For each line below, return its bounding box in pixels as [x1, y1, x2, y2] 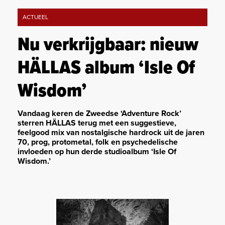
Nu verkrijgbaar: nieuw [18, 33, 198, 58]
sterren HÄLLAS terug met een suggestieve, [18, 118, 176, 129]
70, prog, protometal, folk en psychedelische [18, 137, 178, 148]
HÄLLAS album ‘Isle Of [18, 56, 195, 81]
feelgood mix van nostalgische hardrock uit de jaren [18, 128, 204, 138]
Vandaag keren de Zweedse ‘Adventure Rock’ [18, 108, 181, 119]
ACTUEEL [23, 14, 48, 21]
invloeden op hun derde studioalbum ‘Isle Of [18, 147, 176, 157]
